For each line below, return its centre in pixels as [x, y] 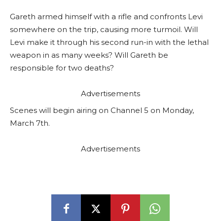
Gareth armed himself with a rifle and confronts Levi [106, 16]
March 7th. [30, 123]
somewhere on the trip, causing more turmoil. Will [104, 29]
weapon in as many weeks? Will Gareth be [89, 55]
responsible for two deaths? [62, 68]
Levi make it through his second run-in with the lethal [109, 42]
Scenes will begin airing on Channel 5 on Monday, [102, 110]
